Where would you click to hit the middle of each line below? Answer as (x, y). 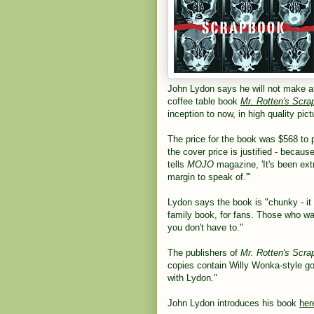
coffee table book (204, 101)
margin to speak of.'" (209, 177)
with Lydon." (192, 278)
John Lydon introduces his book (233, 303)
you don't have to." (205, 227)
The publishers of (204, 253)
